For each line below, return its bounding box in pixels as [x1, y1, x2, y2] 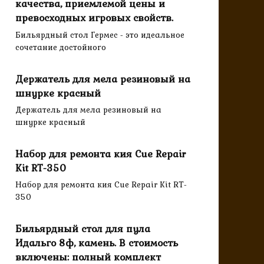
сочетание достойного [15, 41, 106, 54]
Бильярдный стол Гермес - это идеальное [15, 28, 184, 42]
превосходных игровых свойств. [15, 10, 173, 26]
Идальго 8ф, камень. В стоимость [15, 235, 178, 250]
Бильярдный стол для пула [15, 220, 150, 236]
